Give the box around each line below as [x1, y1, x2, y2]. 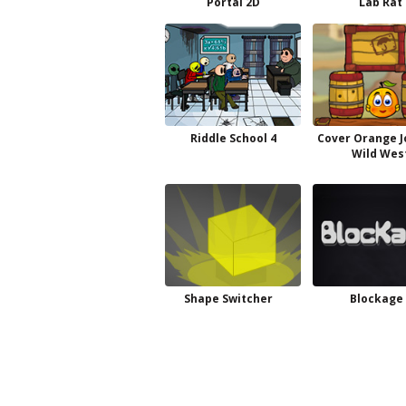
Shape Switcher [184, 290, 273, 306]
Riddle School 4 [189, 130, 276, 146]
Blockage [349, 290, 403, 306]
